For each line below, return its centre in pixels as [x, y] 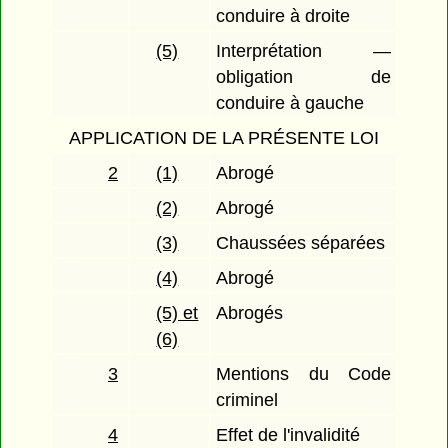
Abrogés [250, 313]
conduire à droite [283, 16]
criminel [247, 400]
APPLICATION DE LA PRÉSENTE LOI [224, 138]
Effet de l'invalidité [288, 435]
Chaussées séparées [301, 243]
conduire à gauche [290, 103]
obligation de [303, 77]
